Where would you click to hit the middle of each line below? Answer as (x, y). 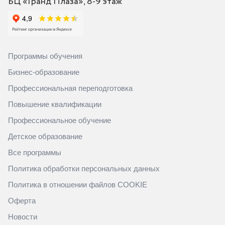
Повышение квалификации (55, 104)
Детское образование (45, 136)
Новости (23, 216)
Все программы (35, 152)
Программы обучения (45, 56)
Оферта (22, 200)
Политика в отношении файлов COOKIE (78, 184)
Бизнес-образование (44, 72)
